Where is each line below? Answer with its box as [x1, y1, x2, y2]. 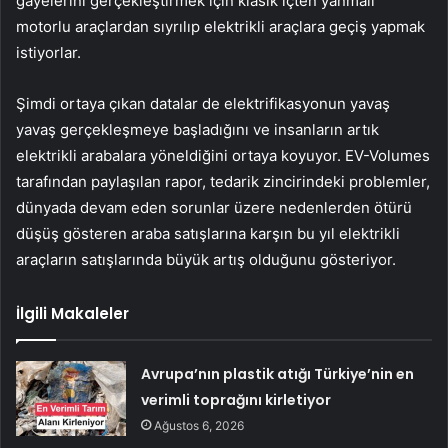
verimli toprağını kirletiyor [141, 390, 332, 411]
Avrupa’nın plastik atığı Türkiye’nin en [141, 364, 415, 385]
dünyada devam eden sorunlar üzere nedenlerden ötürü [16, 198, 412, 218]
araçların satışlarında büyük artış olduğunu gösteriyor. [16, 250, 396, 270]
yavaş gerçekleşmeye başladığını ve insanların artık [16, 120, 379, 140]
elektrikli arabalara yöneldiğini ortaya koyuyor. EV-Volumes [16, 146, 430, 166]
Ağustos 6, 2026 [154, 418, 245, 434]
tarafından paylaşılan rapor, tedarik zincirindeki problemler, [16, 172, 430, 192]
